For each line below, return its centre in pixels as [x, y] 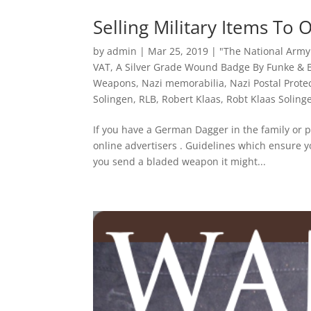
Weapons [115, 83]
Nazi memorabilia [183, 83]
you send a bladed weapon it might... [180, 162]
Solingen [114, 99]
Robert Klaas [192, 99]
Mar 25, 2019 [178, 51]
